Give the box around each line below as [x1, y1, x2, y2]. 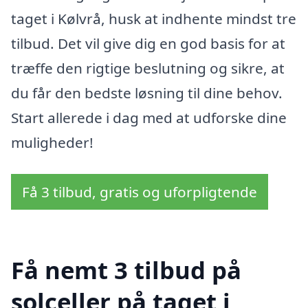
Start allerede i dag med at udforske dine [11, 108, 287, 128]
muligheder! [11, 133, 93, 153]
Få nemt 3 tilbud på [11, 253, 241, 286]
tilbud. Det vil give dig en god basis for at [11, 34, 285, 54]
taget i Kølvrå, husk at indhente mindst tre [11, 9, 296, 29]
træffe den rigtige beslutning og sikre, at [11, 58, 285, 78]
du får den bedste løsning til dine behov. [11, 83, 283, 103]
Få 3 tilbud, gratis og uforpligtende [22, 181, 257, 201]
